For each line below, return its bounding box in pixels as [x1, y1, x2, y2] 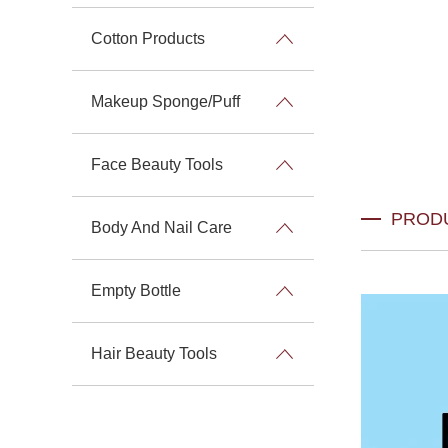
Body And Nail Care [91, 219, 232, 236]
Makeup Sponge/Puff [91, 93, 240, 110]
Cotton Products [91, 30, 205, 47]
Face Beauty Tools [91, 156, 223, 173]
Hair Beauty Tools [91, 345, 217, 362]
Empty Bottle [91, 282, 181, 299]
